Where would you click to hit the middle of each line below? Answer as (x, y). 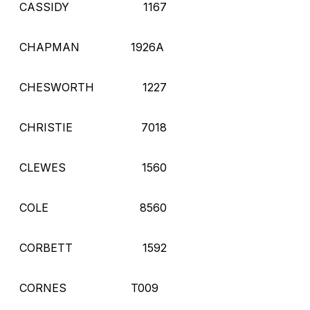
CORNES (43, 288)
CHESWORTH (57, 87)
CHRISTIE (46, 127)
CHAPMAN (49, 47)
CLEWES (43, 167)
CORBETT (46, 247)
